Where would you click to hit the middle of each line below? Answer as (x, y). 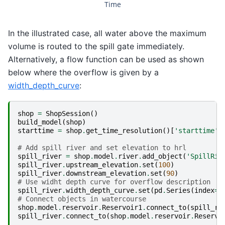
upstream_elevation (102, 165)
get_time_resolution (124, 131)
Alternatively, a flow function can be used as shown (106, 59)
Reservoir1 (122, 208)
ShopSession (68, 114)
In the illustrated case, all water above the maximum (107, 33)
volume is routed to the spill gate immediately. (96, 46)
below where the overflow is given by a (83, 72)
